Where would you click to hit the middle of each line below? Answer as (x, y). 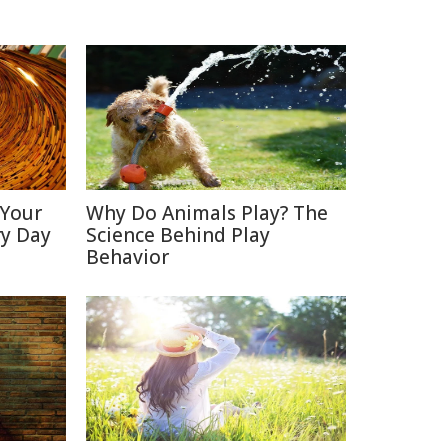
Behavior (127, 257)
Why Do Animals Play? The (207, 213)
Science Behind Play (178, 235)
